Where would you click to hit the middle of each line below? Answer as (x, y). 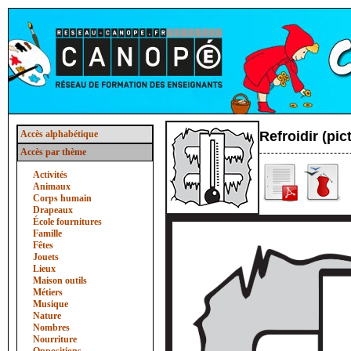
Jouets (46, 257)
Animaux (52, 186)
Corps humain (62, 198)
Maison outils (60, 280)
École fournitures (67, 222)
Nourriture (55, 339)
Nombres (51, 327)
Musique (51, 304)
